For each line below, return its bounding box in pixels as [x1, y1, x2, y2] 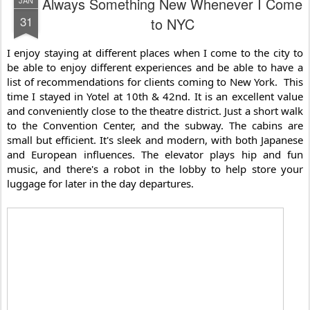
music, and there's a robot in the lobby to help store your [7, 161, 303, 176]
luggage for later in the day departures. [7, 176, 194, 190]
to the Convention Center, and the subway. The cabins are [7, 118, 303, 132]
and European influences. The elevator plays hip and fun [7, 147, 303, 161]
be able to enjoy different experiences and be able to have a [7, 60, 303, 74]
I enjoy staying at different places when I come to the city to [7, 45, 303, 60]
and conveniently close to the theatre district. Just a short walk [7, 103, 303, 118]
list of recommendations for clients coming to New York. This [7, 74, 303, 89]
